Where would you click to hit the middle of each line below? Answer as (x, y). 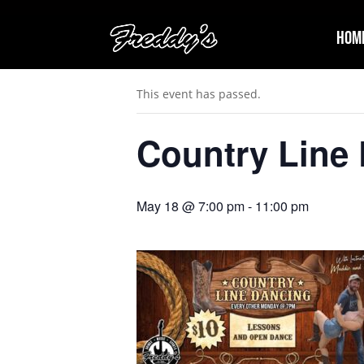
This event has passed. (199, 94)
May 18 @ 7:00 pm (191, 206)
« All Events (173, 42)
